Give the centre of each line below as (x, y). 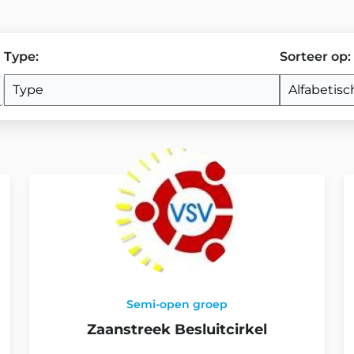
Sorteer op (314, 56)
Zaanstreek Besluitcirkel (177, 330)
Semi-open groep (177, 304)
